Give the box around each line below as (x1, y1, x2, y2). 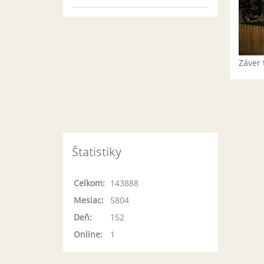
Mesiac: (74, 194, 104, 206)
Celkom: (74, 177, 105, 189)
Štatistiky (72, 144, 121, 160)
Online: (74, 229, 103, 240)
